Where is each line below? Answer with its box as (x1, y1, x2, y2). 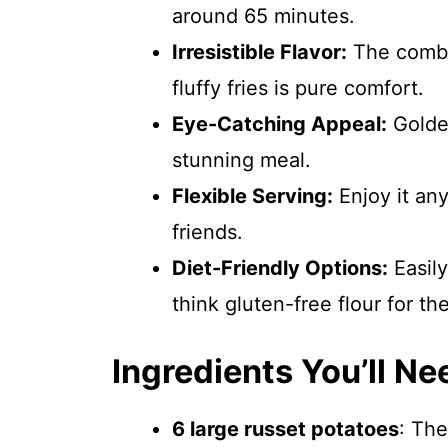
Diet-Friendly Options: (172, 256, 388, 280)
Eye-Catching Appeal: (172, 112, 387, 136)
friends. (172, 220, 243, 244)
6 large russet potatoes (172, 417, 399, 441)
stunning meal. (172, 148, 311, 172)
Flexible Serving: (172, 184, 333, 208)
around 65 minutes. (172, 4, 355, 28)
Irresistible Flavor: (172, 40, 347, 64)
